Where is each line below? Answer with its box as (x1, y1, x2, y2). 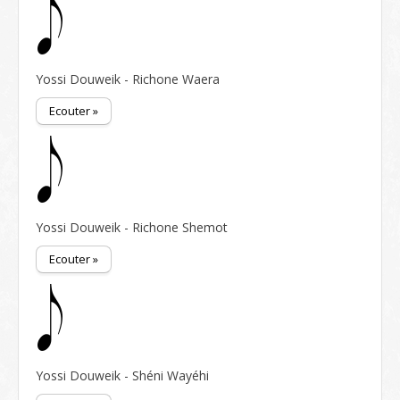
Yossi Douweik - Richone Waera (36, 71, 220, 87)
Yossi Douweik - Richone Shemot (36, 219, 228, 236)
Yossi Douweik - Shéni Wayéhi (36, 367, 209, 384)
